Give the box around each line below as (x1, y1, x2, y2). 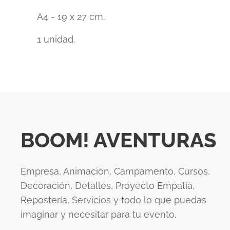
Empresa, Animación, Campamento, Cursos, (21, 166, 210, 177)
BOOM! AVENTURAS (21, 128, 217, 152)
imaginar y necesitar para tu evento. (21, 209, 176, 220)
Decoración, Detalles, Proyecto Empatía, (21, 180, 195, 191)
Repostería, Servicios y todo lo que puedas (21, 195, 206, 205)
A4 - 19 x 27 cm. (37, 11, 105, 22)
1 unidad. (37, 33, 75, 45)
